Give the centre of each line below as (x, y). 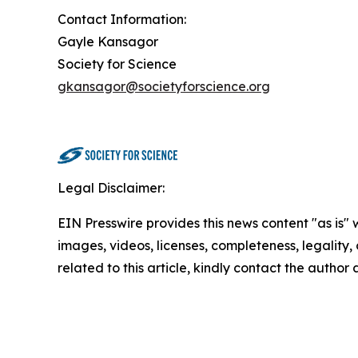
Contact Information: (122, 19)
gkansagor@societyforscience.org (164, 86)
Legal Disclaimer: (111, 188)
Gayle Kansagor (108, 42)
